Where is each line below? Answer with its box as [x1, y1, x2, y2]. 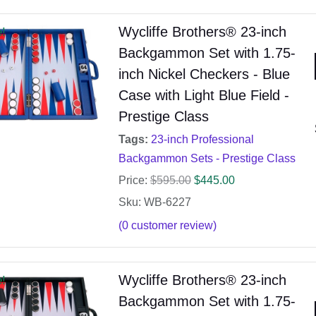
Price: [118, 174, 147, 187]
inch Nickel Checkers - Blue [118, 66, 290, 83]
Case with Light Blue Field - [118, 87, 289, 104]
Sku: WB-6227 [118, 196, 191, 209]
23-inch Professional [150, 133, 254, 146]
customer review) [128, 219, 217, 232]
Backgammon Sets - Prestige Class [118, 152, 296, 165]
